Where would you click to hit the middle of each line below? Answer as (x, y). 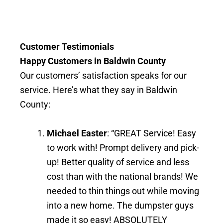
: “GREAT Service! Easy (152, 133)
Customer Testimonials (67, 46)
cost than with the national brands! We (122, 176)
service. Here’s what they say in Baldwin (99, 90)
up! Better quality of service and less (118, 162)
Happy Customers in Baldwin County (93, 61)
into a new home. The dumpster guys (120, 205)
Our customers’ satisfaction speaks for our (103, 75)
